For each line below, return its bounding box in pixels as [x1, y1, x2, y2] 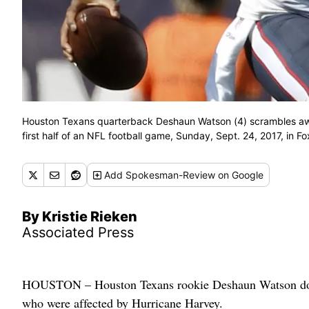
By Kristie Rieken [22, 208, 137, 226]
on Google [215, 169, 264, 181]
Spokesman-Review [126, 169, 216, 181]
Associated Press [22, 224, 134, 241]
